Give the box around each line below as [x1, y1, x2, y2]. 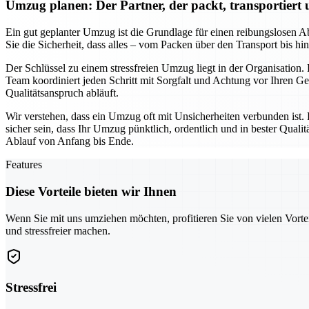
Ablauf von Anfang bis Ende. [6, 135, 134, 148]
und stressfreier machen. [6, 224, 110, 237]
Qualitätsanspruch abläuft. [6, 87, 119, 99]
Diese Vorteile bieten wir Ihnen [6, 183, 177, 199]
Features [6, 159, 42, 171]
